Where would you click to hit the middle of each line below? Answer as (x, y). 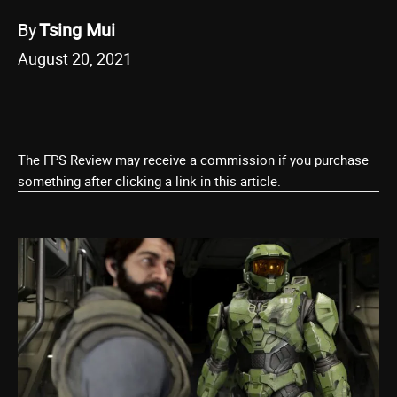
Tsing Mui (77, 29)
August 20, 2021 (75, 58)
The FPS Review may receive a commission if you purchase (193, 160)
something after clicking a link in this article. (149, 181)
